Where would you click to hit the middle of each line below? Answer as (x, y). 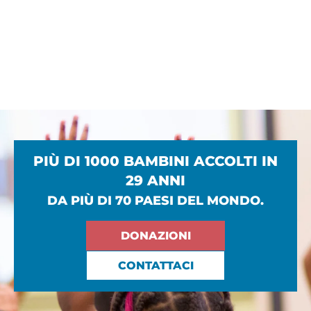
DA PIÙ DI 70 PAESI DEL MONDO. (155, 201)
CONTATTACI (155, 266)
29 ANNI (155, 181)
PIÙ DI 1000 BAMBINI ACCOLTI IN (155, 161)
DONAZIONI (155, 235)
